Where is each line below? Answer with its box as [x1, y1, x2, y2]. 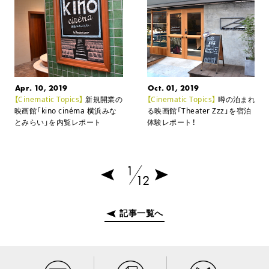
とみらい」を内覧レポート [14, 116, 101, 127]
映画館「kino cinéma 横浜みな [14, 105, 117, 116]
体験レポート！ [147, 116, 196, 127]
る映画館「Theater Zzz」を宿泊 [147, 105, 252, 116]
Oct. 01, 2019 [147, 82, 199, 93]
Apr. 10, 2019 [14, 82, 68, 93]
